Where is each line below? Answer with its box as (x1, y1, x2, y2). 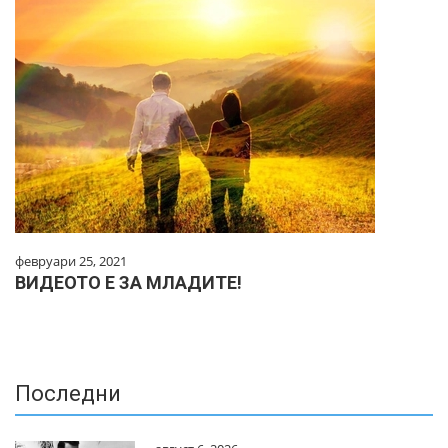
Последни (15, 381, 121, 407)
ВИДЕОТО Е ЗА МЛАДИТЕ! (15, 272, 242, 294)
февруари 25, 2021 (15, 252, 127, 271)
